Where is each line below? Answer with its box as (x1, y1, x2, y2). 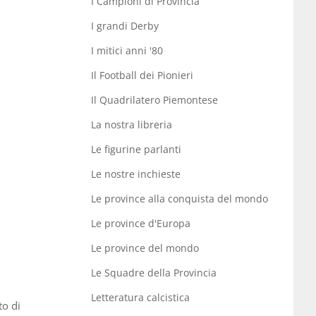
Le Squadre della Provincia (90, 266, 217, 280)
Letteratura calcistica (90, 291, 190, 305)
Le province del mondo (90, 241, 199, 255)
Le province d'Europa (90, 217, 190, 231)
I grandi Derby (90, 19, 159, 33)
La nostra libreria (90, 118, 172, 132)
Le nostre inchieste (90, 167, 181, 181)
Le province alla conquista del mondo (90, 192, 268, 206)
